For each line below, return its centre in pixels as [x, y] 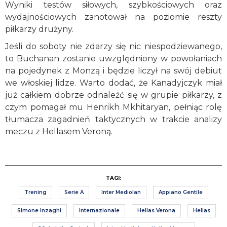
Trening [35, 192]
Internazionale [99, 210]
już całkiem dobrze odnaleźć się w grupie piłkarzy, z [113, 95]
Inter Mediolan [121, 192]
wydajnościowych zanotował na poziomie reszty [113, 17]
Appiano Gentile [181, 192]
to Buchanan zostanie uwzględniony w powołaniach [113, 58]
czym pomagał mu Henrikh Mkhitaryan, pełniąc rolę [113, 107]
